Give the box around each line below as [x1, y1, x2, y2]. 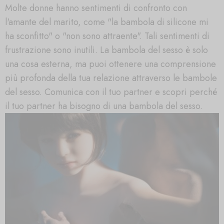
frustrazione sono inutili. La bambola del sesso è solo [5, 43, 208, 57]
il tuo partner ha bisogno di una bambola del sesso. [5, 99, 202, 113]
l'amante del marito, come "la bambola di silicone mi [5, 15, 208, 29]
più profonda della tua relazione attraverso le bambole [5, 71, 217, 85]
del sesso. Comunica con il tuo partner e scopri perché [5, 85, 217, 99]
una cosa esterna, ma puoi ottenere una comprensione [5, 57, 216, 71]
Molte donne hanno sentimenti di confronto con [5, 1, 187, 15]
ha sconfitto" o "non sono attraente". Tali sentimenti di [5, 29, 209, 43]
